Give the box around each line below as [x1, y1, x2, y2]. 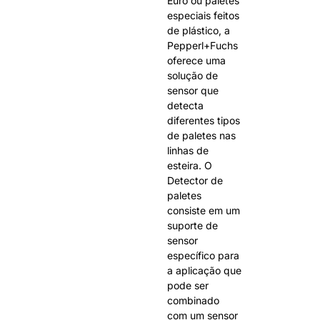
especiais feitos [167, 9, 239, 22]
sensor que [167, 84, 219, 97]
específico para [167, 249, 239, 262]
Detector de [167, 174, 223, 187]
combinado [167, 294, 219, 307]
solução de [167, 69, 218, 82]
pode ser [167, 279, 209, 292]
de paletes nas [167, 129, 236, 142]
